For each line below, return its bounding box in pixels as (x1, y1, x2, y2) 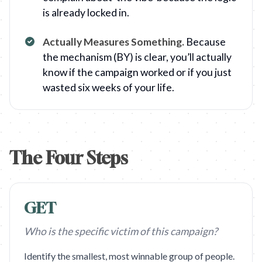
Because (186, 36, 226, 48)
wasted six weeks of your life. (43, 81, 174, 94)
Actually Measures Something (43, 36, 182, 48)
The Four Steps (9, 147, 128, 168)
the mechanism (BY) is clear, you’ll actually (43, 51, 232, 63)
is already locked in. (43, 6, 129, 19)
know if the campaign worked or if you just (43, 66, 232, 78)
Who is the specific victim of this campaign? (24, 225, 218, 237)
